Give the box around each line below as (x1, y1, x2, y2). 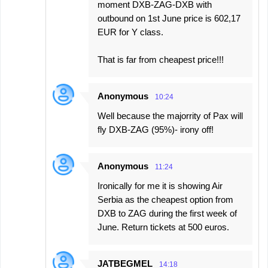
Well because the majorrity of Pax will (98, 110, 243, 121)
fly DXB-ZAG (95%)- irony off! (98, 124, 214, 135)
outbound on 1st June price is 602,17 (98, 13, 240, 23)
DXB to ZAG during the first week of (98, 208, 237, 218)
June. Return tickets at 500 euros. (98, 221, 229, 232)
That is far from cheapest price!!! (98, 54, 224, 65)
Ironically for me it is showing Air (98, 180, 223, 191)
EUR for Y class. (98, 26, 163, 37)
